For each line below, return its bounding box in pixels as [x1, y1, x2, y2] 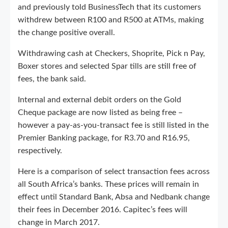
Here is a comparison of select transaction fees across [18, 167, 210, 176]
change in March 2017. [18, 218, 100, 226]
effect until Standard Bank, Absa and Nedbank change [18, 192, 210, 201]
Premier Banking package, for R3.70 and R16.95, [18, 133, 190, 142]
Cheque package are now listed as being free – [18, 108, 183, 117]
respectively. [18, 146, 62, 155]
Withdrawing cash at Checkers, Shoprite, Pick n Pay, [18, 49, 205, 58]
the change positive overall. [18, 28, 115, 37]
